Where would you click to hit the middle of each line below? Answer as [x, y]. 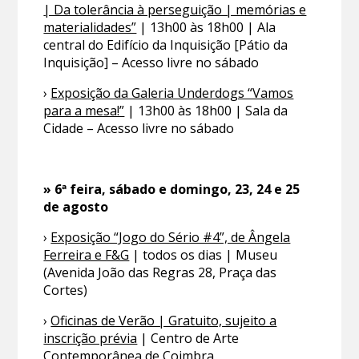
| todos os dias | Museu [204, 255]
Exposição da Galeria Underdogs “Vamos [172, 93]
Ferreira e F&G [87, 255]
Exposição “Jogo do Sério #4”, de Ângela [171, 238]
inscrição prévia [91, 339]
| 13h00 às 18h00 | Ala [206, 28]
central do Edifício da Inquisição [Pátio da [166, 45]
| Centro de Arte [188, 339]
